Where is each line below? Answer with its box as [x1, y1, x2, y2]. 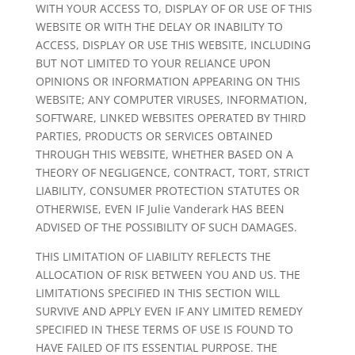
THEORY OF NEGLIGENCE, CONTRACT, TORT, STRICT [35, 165, 310, 180]
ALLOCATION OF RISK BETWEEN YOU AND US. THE [35, 267, 300, 282]
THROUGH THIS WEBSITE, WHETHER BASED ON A [35, 147, 293, 162]
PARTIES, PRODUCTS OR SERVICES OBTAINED [35, 128, 273, 143]
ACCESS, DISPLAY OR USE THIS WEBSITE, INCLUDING [35, 37, 311, 52]
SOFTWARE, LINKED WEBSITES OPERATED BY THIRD [35, 110, 306, 125]
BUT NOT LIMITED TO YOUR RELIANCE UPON [35, 55, 271, 71]
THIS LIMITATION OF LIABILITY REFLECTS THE [35, 249, 271, 264]
